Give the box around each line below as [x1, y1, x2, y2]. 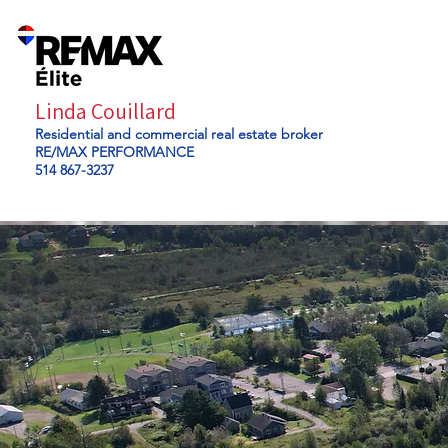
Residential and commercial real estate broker [35, 125, 323, 143]
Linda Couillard [35, 97, 176, 125]
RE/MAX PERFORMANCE [35, 143, 194, 161]
